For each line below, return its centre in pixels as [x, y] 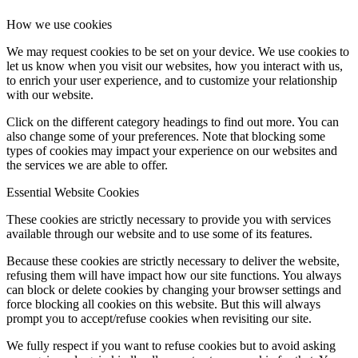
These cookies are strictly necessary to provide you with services [169, 219]
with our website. [50, 94]
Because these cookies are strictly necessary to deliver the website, [173, 261]
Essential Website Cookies [73, 192]
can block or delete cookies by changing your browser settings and [174, 289]
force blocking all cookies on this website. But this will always [163, 304]
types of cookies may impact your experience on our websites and [172, 150]
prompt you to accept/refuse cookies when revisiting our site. [159, 318]
